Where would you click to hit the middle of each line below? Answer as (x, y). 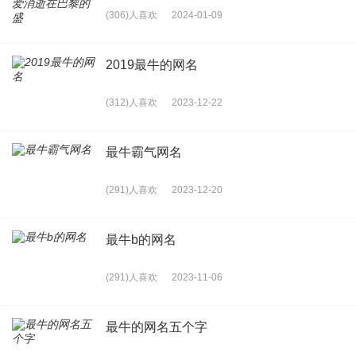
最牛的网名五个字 (157, 327)
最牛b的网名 (141, 239)
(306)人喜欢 (132, 15)
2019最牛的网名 (152, 64)
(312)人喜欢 (132, 102)
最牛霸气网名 (144, 152)
